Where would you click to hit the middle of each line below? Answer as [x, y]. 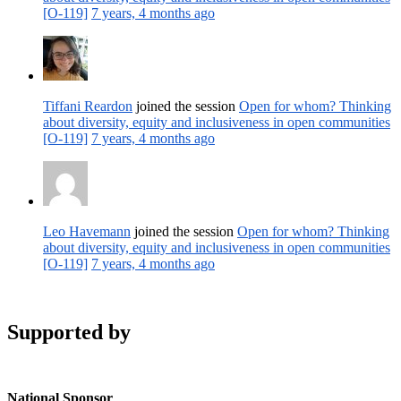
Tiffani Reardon [88, 106]
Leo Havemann [87, 231]
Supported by [69, 332]
